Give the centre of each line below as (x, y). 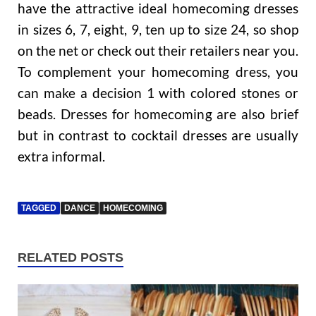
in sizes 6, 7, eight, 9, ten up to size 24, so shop (158, 29)
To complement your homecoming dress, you (158, 71)
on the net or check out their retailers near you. (158, 50)
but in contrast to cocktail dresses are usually (158, 135)
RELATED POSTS (71, 257)
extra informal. (61, 156)
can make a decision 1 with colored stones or (158, 92)
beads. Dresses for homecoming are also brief (158, 114)
